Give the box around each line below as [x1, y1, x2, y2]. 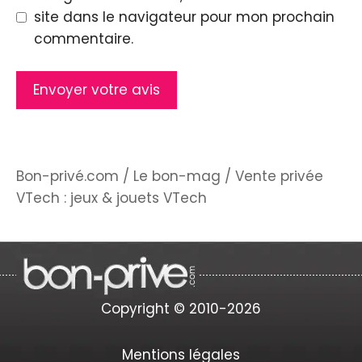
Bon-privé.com [16, 166, 119, 186]
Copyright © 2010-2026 [101, 298, 261, 318]
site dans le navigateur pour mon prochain [33, 7, 335, 27]
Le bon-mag [133, 166, 221, 186]
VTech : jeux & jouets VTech [16, 187, 207, 208]
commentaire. [33, 29, 133, 48]
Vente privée [235, 166, 323, 186]
